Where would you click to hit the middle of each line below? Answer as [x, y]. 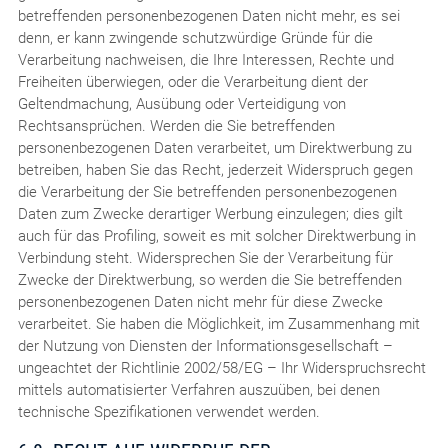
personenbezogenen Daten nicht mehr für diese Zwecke [200, 301]
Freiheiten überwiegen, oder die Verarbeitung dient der [192, 81]
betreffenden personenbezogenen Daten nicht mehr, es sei [208, 15]
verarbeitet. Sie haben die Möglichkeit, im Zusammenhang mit [218, 323]
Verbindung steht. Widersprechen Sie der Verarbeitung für [205, 257]
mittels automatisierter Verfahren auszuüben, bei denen [198, 389]
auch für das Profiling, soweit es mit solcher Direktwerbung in [216, 235]
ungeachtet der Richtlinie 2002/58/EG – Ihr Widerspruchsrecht [221, 367]
